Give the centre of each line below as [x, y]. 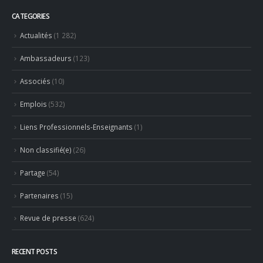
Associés [35, 81]
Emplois [33, 104]
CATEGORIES [31, 16]
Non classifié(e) [46, 149]
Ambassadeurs [46, 58]
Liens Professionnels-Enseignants [76, 127]
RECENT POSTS [34, 252]
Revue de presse [48, 218]
